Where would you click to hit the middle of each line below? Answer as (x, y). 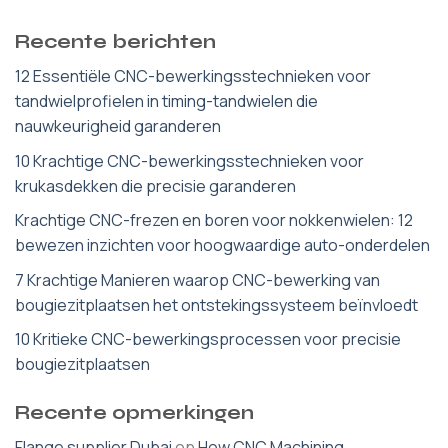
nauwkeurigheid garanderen (118, 126)
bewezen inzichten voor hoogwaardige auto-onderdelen (222, 245)
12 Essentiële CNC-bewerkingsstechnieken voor (193, 76)
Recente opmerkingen (134, 413)
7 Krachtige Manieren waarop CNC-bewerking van (197, 279)
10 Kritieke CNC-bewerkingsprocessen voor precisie (208, 339)
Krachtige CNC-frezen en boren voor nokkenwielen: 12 (214, 220)
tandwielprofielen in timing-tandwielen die (166, 101)
